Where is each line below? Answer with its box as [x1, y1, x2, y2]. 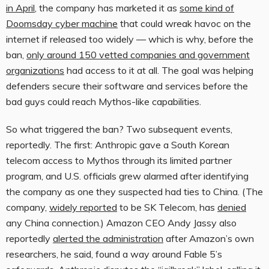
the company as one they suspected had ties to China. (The [6, 186, 263, 198]
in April [6, 2, 35, 14]
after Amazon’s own [163, 232, 254, 245]
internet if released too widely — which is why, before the [6, 33, 253, 46]
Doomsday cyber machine [6, 17, 118, 30]
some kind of [180, 2, 234, 14]
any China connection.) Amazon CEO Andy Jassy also [6, 217, 237, 229]
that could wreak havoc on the [118, 17, 251, 30]
